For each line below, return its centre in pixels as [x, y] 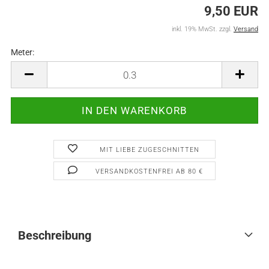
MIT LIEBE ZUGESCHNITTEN [149, 150]
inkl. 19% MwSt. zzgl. [203, 29]
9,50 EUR [231, 11]
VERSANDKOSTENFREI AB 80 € [150, 171]
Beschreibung [55, 235]
